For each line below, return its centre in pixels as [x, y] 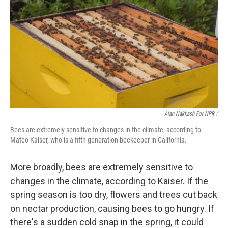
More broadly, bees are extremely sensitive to [102, 167]
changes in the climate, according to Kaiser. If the [109, 181]
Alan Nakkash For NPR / [191, 114]
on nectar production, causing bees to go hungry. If [112, 208]
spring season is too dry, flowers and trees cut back [114, 195]
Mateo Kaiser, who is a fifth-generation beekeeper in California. [98, 140]
